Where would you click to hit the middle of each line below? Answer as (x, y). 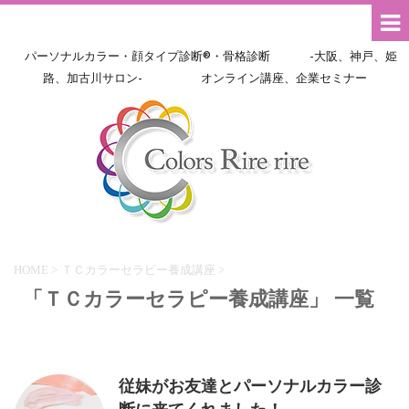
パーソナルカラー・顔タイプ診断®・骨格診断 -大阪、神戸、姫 (204, 56)
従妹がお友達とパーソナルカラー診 (250, 386)
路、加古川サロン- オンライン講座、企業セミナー (204, 78)
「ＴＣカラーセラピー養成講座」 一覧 (199, 299)
